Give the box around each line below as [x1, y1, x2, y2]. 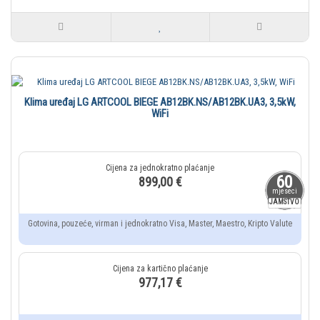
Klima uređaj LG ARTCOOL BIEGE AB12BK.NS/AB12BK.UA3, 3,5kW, [24, 96, 296, 109]
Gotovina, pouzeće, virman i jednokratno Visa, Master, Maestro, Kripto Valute [28, 219, 292, 229]
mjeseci [271, 187, 297, 196]
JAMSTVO [269, 198, 299, 206]
